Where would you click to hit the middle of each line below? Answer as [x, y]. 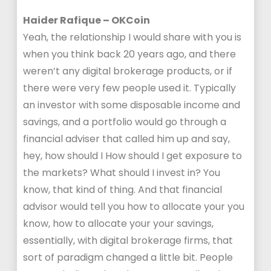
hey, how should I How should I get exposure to [133, 156]
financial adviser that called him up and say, [127, 139]
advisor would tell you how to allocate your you [134, 207]
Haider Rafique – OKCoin [87, 20]
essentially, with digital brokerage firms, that [128, 240]
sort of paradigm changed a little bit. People [128, 257]
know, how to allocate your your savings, [119, 224]
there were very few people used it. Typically [130, 88]
